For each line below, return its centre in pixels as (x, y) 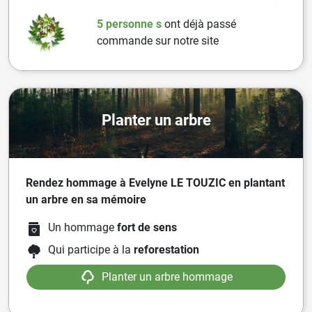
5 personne (126, 24)
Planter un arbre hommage (167, 277)
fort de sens (147, 228)
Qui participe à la (91, 250)
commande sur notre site (157, 41)
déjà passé (209, 24)
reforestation (166, 250)
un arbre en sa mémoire (86, 200)
